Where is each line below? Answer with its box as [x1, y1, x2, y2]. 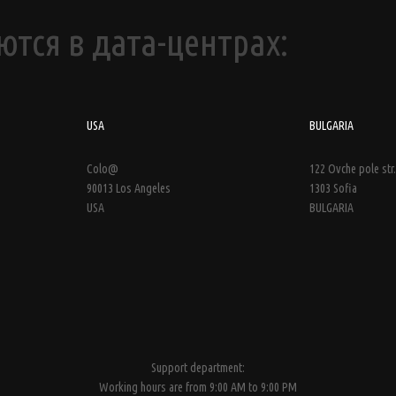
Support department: [151, 361, 245, 375]
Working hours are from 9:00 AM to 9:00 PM [99, 380, 297, 394]
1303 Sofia [309, 181, 357, 195]
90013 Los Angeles [87, 181, 171, 195]
